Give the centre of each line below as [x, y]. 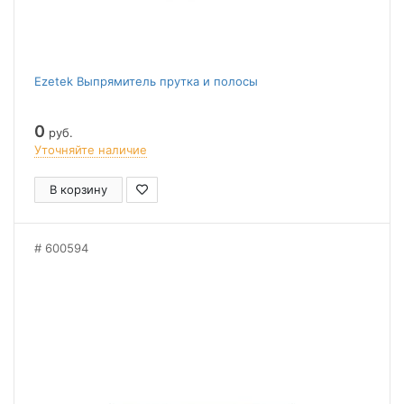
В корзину [78, 189]
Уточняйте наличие [91, 150]
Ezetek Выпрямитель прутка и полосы [146, 81]
